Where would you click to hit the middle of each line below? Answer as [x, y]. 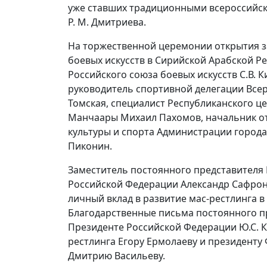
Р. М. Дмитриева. [107, 22]
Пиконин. [90, 146]
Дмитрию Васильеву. [117, 255]
